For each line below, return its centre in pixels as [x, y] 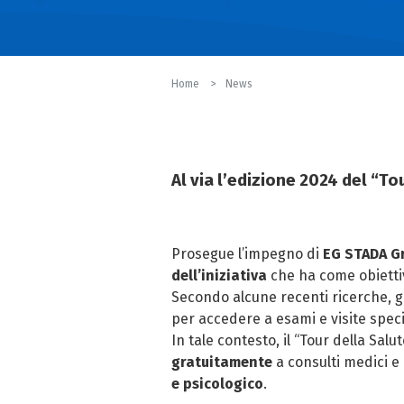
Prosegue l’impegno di [247, 254]
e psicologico [217, 384]
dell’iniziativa [219, 275]
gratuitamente [222, 362]
